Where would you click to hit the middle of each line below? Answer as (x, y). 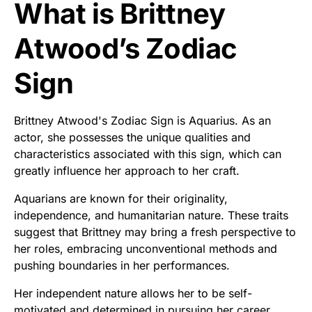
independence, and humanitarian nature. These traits (151, 215)
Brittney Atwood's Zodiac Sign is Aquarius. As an (142, 120)
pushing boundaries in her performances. (122, 265)
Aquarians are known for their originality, (121, 198)
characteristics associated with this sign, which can (148, 154)
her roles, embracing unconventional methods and (146, 249)
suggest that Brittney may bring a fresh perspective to (155, 232)
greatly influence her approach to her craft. (127, 171)
